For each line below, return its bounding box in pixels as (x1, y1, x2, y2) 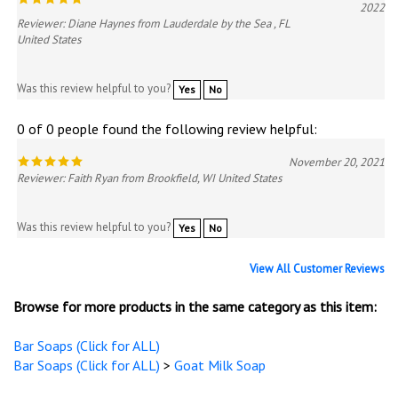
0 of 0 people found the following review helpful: (17, 120, 317, 139)
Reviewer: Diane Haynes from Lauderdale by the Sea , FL (17, 16, 290, 32)
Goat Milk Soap (174, 356, 266, 375)
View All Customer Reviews (250, 261, 385, 277)
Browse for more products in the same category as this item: (13, 298, 377, 316)
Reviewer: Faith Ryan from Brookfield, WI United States (17, 171, 282, 187)
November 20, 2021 (289, 155, 385, 171)
